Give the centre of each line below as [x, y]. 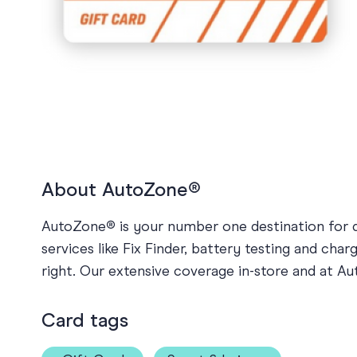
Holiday [292, 19]
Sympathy [300, 48]
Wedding [295, 105]
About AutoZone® [121, 190]
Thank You [299, 76]
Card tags [85, 321]
